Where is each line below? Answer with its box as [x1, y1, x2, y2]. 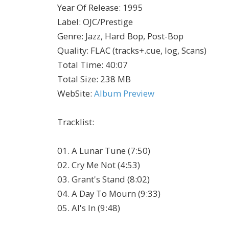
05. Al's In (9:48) [57, 202, 120, 214]
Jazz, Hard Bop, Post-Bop [85, 30, 184, 42]
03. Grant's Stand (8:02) [57, 173, 150, 186]
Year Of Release [57, 2, 119, 14]
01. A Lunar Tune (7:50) [57, 145, 150, 157]
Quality [57, 44, 86, 57]
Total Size [57, 73, 96, 85]
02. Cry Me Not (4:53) [57, 159, 140, 171]
